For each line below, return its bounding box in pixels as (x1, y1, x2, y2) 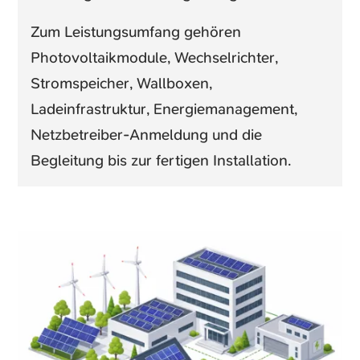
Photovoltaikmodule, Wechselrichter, (31, 47, 279, 68)
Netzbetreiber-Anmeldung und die (31, 125, 263, 145)
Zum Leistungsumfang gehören (31, 22, 242, 43)
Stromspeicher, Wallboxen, (31, 73, 213, 94)
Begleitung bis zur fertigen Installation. (31, 150, 292, 171)
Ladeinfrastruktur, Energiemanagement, (31, 99, 298, 120)
